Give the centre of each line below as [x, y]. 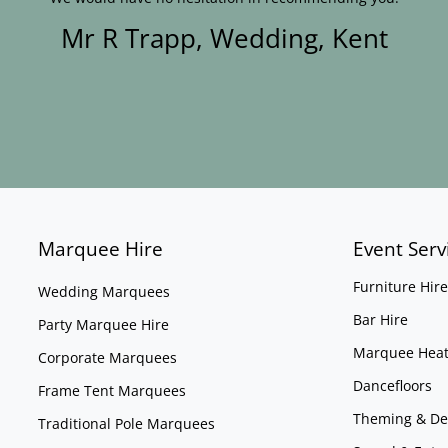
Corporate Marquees [108, 358]
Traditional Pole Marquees [127, 424]
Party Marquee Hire [104, 325]
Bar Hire [380, 320]
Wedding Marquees [104, 292]
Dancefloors [392, 386]
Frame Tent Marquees [112, 391]
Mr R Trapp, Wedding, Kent [224, 38]
